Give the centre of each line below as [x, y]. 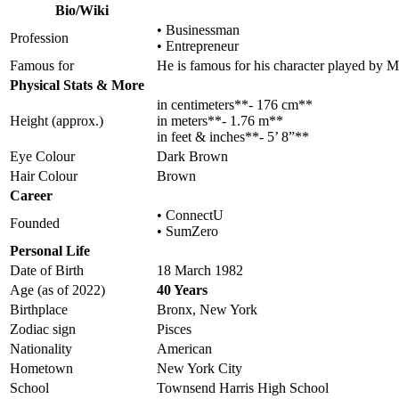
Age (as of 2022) [57, 290]
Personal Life [50, 251]
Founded [35, 224]
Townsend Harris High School [243, 388]
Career [31, 196]
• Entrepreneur [198, 46]
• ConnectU [190, 216]
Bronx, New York [207, 310]
